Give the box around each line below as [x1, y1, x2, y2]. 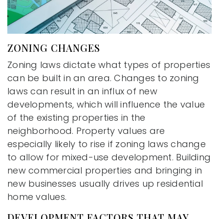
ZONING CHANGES [7, 41, 100, 54]
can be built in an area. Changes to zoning [7, 71, 199, 84]
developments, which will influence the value [7, 98, 205, 110]
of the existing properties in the [7, 111, 146, 124]
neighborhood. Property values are [7, 124, 165, 137]
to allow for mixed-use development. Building [7, 151, 211, 163]
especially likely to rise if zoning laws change [7, 137, 206, 150]
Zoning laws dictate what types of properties [7, 58, 210, 71]
